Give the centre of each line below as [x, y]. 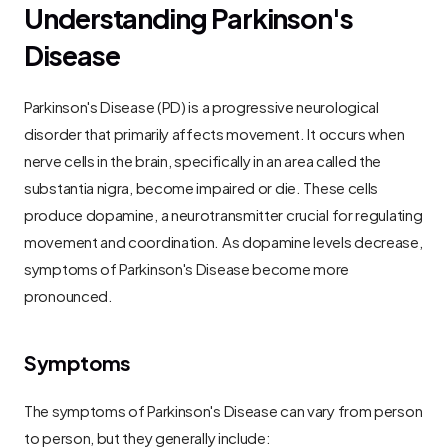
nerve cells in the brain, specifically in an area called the [203, 159]
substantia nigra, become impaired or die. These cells [201, 186]
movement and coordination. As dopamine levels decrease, [223, 240]
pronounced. [68, 294]
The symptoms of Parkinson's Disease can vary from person [223, 409]
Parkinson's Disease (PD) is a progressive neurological [201, 105]
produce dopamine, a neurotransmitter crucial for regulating [223, 213]
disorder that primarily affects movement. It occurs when [214, 132]
